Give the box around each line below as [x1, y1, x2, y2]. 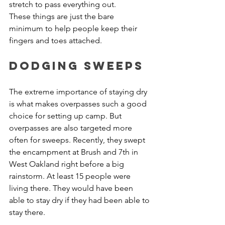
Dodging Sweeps [9, 59, 144, 73]
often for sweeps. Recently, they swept [9, 135, 147, 145]
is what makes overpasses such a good [9, 99, 149, 108]
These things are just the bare [9, 12, 116, 21]
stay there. [9, 207, 45, 217]
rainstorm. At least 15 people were [9, 171, 133, 181]
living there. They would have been [9, 183, 135, 193]
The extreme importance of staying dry [9, 87, 149, 96]
